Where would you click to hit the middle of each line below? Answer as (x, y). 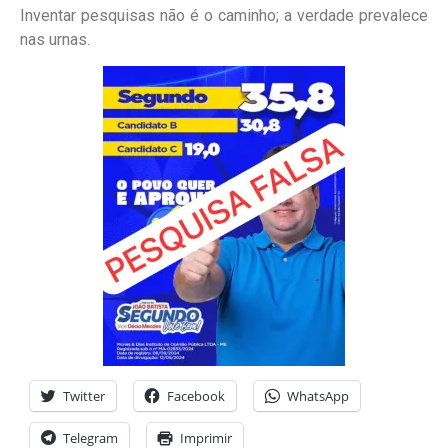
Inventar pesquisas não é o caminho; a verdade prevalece (224, 16)
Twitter (84, 395)
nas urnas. (55, 40)
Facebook (196, 395)
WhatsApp (318, 395)
